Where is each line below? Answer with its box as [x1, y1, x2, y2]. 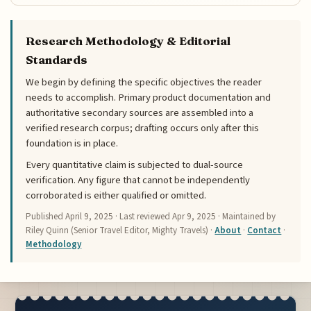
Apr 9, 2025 [172, 210, 217, 223]
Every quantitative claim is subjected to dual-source [26, 157, 244, 172]
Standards [26, 53, 88, 67]
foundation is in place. [26, 136, 119, 151]
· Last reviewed [113, 210, 173, 223]
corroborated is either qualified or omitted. [26, 187, 207, 203]
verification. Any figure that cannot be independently [26, 172, 251, 187]
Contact [247, 224, 282, 237]
